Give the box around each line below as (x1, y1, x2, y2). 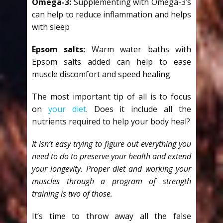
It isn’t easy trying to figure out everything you (32, 138, 191, 150)
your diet (48, 104, 86, 115)
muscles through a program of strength (32, 176, 191, 187)
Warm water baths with (85, 44, 192, 55)
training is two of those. (32, 188, 112, 200)
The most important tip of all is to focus (32, 91, 191, 103)
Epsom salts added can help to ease (32, 56, 191, 68)
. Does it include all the (86, 104, 192, 115)
